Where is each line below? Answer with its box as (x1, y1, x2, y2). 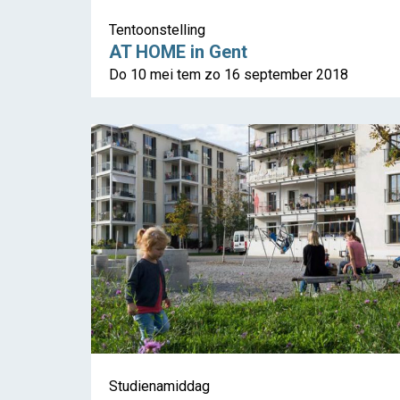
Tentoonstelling (109, 21, 205, 39)
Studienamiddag (109, 378, 210, 396)
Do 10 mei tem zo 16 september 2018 (109, 66, 348, 84)
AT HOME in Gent (109, 41, 247, 63)
